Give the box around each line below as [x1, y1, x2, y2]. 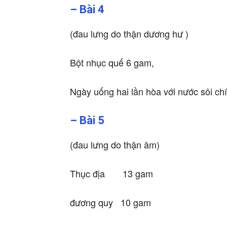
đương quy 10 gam [70, 196, 151, 209]
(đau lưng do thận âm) [70, 138, 160, 152]
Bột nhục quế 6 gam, [70, 56, 154, 69]
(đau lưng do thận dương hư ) [70, 27, 188, 41]
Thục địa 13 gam [70, 167, 153, 180]
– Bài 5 [70, 114, 104, 127]
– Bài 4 [70, 3, 104, 16]
